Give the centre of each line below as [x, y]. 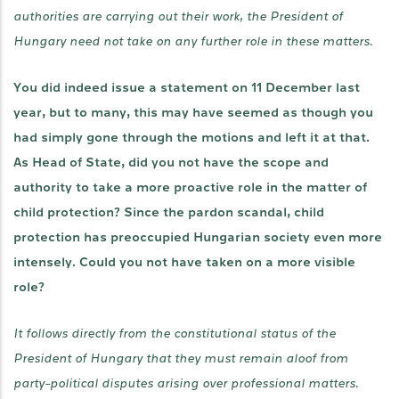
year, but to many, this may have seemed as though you [193, 113]
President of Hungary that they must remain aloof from [181, 358]
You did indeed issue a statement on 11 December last [187, 88]
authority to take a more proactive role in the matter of [190, 187]
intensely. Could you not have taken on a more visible [184, 262]
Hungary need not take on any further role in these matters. [193, 41]
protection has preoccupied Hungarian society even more [198, 237]
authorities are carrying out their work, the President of [178, 16]
